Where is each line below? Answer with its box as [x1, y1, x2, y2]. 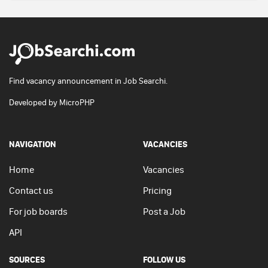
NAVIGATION [9, 138, 56, 150]
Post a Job [143, 205, 185, 217]
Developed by [9, 97, 59, 108]
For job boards [9, 205, 68, 217]
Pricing [143, 184, 172, 196]
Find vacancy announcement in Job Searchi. [9, 75, 167, 86]
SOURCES [9, 254, 45, 265]
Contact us [9, 184, 53, 196]
